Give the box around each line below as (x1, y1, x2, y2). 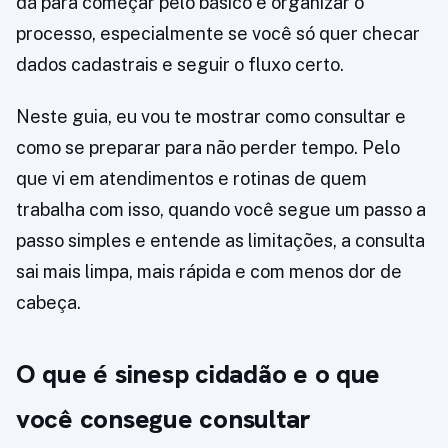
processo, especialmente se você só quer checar (16, 23, 420, 45)
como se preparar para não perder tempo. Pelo (16, 137, 400, 159)
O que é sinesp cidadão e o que (16, 357, 381, 392)
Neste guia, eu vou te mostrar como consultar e (16, 106, 406, 128)
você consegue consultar (16, 402, 312, 437)
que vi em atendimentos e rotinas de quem (16, 168, 367, 190)
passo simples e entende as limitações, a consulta (16, 230, 425, 252)
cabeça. (16, 292, 81, 314)
